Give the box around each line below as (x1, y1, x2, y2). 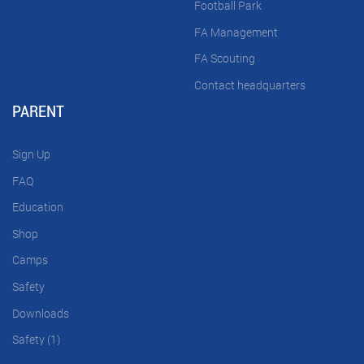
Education (12, 199, 63, 215)
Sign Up (12, 145, 50, 162)
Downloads (12, 305, 69, 321)
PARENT (12, 100, 64, 122)
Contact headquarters (194, 76, 305, 93)
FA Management (194, 24, 278, 40)
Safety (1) (12, 331, 60, 348)
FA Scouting (194, 50, 255, 67)
